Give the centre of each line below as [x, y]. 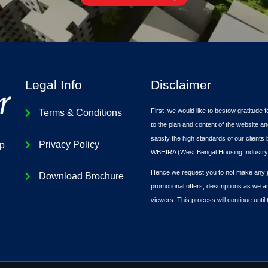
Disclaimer [181, 85]
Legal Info [54, 85]
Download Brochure [81, 176]
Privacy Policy [69, 145]
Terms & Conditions [80, 113]
